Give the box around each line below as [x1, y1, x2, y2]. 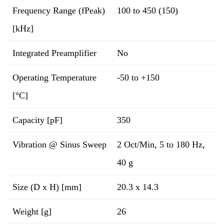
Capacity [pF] [12, 115, 62, 125]
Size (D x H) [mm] [12, 182, 81, 192]
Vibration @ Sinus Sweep [12, 139, 106, 149]
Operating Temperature [12, 72, 96, 82]
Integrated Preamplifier [12, 48, 96, 58]
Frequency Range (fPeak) [12, 5, 105, 15]
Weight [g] [12, 206, 51, 216]
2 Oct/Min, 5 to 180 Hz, [117, 139, 205, 149]
